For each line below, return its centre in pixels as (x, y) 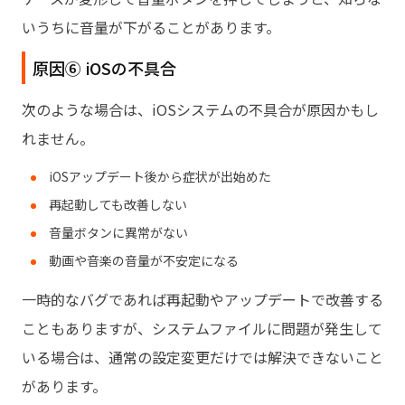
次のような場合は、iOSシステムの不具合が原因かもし (200, 109)
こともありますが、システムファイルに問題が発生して (202, 328)
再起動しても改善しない (118, 204)
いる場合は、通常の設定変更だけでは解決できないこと (202, 357)
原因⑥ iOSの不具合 (104, 67)
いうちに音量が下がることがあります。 (151, 27)
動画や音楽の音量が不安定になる (144, 260)
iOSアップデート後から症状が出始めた (160, 176)
